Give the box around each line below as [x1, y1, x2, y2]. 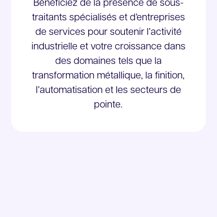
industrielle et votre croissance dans [31, 42, 186, 52]
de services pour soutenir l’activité [35, 28, 182, 37]
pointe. [94, 100, 123, 110]
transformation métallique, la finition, [32, 71, 185, 81]
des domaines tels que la [55, 57, 162, 66]
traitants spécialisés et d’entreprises [31, 13, 185, 23]
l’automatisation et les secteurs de [35, 86, 181, 95]
